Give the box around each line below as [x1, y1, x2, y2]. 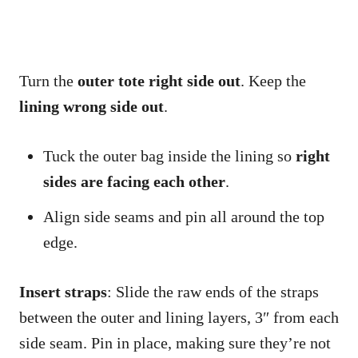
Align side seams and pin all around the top [43, 208, 324, 226]
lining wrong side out [19, 97, 164, 116]
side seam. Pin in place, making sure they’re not [19, 334, 331, 352]
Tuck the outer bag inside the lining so [43, 147, 296, 165]
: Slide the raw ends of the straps [107, 283, 319, 301]
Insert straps [19, 283, 107, 301]
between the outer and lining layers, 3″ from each [19, 308, 339, 327]
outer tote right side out [78, 72, 241, 90]
